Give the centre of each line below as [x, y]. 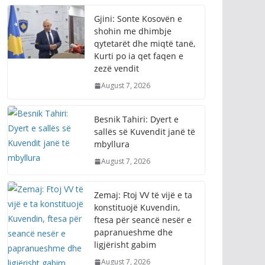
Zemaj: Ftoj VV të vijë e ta [143, 130]
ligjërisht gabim [125, 180]
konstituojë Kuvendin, [137, 143]
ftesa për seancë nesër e [143, 155]
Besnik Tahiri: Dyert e [136, 54]
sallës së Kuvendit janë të [145, 67]
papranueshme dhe [133, 167]
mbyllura [112, 79]
